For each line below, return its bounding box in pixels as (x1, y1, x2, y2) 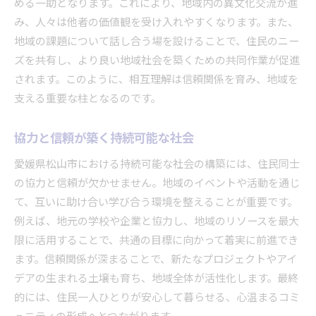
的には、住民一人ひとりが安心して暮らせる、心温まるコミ (14, 288, 300, 307)
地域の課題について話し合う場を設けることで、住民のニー (14, 32, 299, 51)
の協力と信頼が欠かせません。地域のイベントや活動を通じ (14, 174, 300, 193)
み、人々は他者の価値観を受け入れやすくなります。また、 (14, 13, 298, 32)
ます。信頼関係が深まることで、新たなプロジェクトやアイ (14, 250, 297, 269)
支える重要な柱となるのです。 (14, 90, 161, 108)
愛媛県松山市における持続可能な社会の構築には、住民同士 (14, 155, 300, 174)
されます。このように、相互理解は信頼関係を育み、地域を (14, 71, 298, 89)
